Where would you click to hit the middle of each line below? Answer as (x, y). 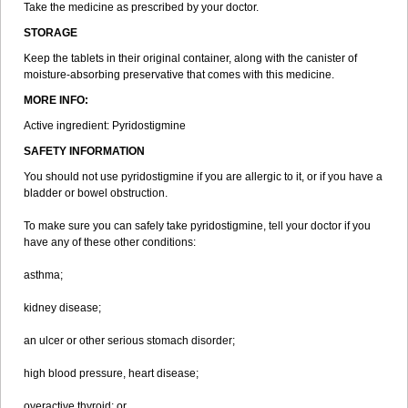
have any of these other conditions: (110, 242)
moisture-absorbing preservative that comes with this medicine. (179, 75)
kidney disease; (62, 308)
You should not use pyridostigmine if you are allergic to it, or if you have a (203, 177)
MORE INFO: (56, 100)
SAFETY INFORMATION (84, 151)
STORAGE (51, 33)
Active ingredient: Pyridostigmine (105, 126)
